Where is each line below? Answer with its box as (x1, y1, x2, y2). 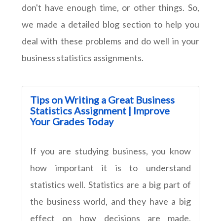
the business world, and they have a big (30, 195, 191, 207)
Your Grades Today (30, 115, 113, 127)
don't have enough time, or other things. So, (22, 1, 199, 13)
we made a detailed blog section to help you (22, 18, 199, 30)
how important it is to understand (30, 162, 191, 173)
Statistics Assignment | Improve (30, 104, 170, 116)
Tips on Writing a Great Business (30, 93, 175, 106)
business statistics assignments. (22, 52, 144, 63)
